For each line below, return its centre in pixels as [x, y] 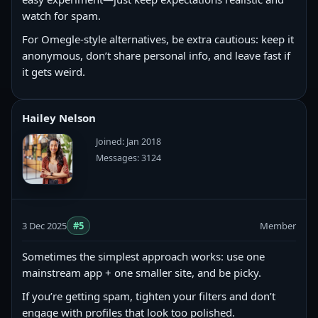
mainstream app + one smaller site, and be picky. [142, 273]
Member [278, 226]
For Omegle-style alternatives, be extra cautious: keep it [158, 39]
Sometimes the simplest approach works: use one [143, 256]
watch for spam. [61, 16]
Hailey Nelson [59, 118]
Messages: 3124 [128, 158]
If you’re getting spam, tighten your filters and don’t [149, 296]
